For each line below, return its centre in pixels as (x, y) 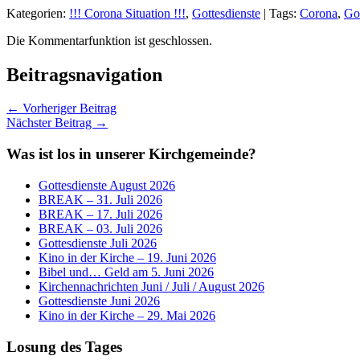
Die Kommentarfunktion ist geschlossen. (109, 40)
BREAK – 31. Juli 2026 (100, 199)
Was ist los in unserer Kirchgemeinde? (131, 154)
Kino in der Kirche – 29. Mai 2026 (127, 315)
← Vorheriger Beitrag (61, 108)
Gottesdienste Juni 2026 (99, 301)
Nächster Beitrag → (57, 123)
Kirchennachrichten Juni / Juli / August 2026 (151, 286)
